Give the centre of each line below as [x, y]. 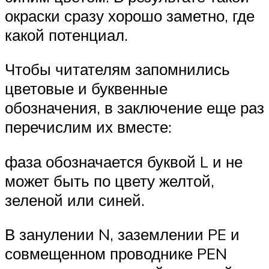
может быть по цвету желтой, [110, 180]
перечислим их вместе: [88, 127]
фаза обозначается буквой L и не [124, 161]
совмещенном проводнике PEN [116, 254]
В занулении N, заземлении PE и [122, 234]
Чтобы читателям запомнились [117, 69]
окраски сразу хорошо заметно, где [130, 15]
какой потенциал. [66, 35]
